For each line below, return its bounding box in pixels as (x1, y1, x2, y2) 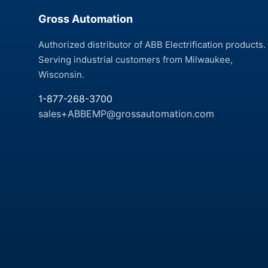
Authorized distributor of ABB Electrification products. (38, 39, 266, 50)
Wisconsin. (38, 69, 84, 80)
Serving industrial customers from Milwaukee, (38, 54, 233, 65)
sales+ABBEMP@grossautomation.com (38, 108, 214, 120)
